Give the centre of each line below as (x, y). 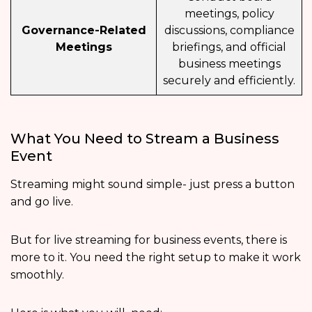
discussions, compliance (229, 31)
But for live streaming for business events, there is (149, 240)
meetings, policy (229, 14)
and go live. (43, 202)
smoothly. (37, 275)
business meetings (229, 64)
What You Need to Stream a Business (145, 139)
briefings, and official (229, 47)
